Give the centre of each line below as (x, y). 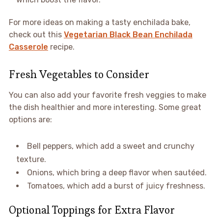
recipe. (61, 47)
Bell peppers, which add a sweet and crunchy (110, 146)
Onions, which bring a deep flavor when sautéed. (117, 172)
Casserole (28, 47)
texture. (31, 159)
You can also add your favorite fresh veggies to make (107, 95)
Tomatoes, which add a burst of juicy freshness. (116, 186)
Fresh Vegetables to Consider (79, 74)
